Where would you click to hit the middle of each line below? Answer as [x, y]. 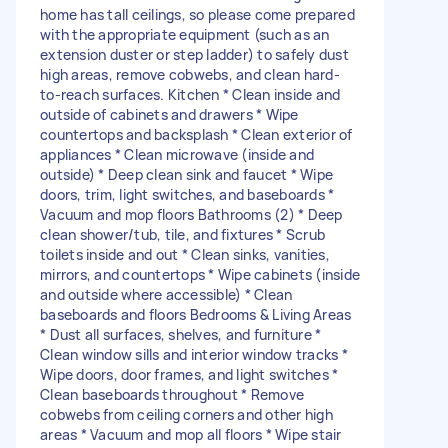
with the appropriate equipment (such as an [185, 34]
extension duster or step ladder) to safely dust [194, 54]
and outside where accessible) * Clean [166, 294]
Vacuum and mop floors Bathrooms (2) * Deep [191, 214]
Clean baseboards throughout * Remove [172, 394]
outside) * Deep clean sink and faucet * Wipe [186, 174]
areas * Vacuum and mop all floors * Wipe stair [191, 434]
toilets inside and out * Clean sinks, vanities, [185, 254]
